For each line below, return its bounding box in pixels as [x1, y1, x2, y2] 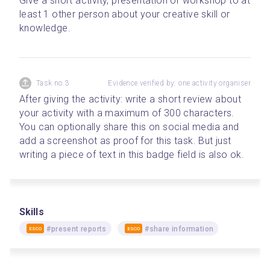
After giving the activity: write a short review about [19, 93, 242, 105]
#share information [145, 225, 214, 233]
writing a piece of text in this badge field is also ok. [19, 149, 244, 160]
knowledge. [19, 22, 71, 34]
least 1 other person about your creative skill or [19, 8, 230, 20]
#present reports [46, 225, 107, 233]
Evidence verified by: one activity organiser [108, 79, 251, 87]
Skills [19, 206, 44, 218]
